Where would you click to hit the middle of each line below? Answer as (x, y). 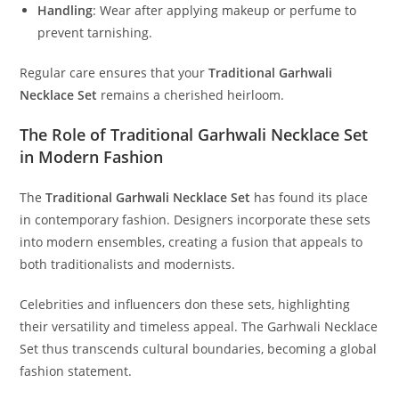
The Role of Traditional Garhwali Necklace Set (194, 135)
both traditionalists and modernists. (128, 265)
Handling (65, 11)
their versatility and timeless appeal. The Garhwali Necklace (199, 327)
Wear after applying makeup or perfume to (228, 11)
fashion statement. (76, 371)
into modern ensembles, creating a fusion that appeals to (191, 242)
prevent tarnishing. (95, 33)
